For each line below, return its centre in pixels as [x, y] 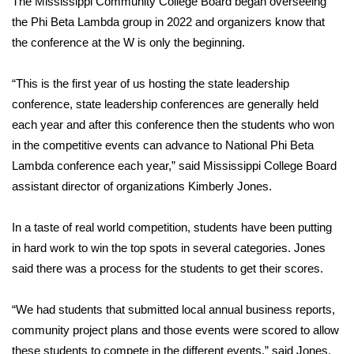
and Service [65, 164]
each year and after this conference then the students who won [173, 125]
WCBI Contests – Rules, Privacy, [124, 145]
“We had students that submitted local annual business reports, [173, 310]
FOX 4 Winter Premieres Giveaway [131, 28]
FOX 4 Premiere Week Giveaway [124, 67]
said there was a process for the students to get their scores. [168, 269]
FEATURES [47, 202]
